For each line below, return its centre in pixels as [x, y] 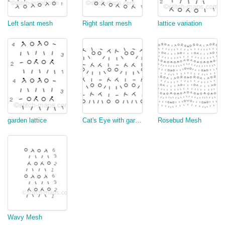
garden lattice [27, 120]
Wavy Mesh [25, 217]
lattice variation [180, 23]
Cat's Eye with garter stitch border [139, 120]
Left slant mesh [30, 23]
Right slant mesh [107, 23]
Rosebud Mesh [179, 120]
